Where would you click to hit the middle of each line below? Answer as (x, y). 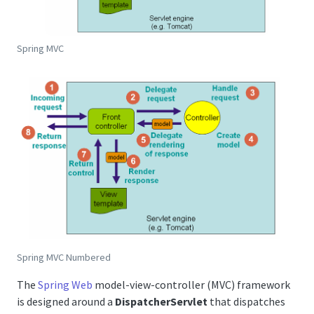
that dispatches (246, 301)
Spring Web (65, 284)
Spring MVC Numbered (64, 257)
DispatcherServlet (161, 301)
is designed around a (66, 301)
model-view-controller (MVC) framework (191, 284)
